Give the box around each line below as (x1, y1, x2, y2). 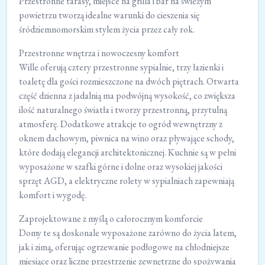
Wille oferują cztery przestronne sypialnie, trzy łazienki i (19, 61, 224, 74)
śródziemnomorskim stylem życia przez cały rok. (19, 23, 195, 36)
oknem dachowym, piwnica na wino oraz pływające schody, (19, 132, 234, 145)
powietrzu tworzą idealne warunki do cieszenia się (19, 9, 199, 22)
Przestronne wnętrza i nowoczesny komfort (19, 47, 179, 60)
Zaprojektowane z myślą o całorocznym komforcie (19, 212, 203, 225)
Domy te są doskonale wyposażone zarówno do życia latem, (19, 227, 237, 240)
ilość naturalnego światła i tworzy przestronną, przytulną (19, 104, 227, 117)
